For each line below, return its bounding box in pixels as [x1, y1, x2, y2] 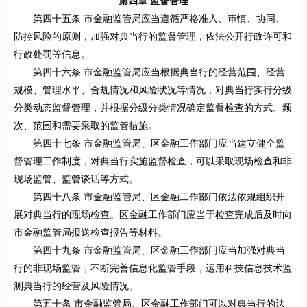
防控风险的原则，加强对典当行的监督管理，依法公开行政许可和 [14, 32, 292, 42]
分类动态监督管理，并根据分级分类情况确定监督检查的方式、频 [14, 103, 292, 114]
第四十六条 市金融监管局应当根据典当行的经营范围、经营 [33, 67, 285, 78]
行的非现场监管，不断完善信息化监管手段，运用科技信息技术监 [14, 263, 292, 274]
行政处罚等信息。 [14, 49, 90, 60]
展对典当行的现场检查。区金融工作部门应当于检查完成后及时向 [14, 210, 292, 221]
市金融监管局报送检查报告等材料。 [14, 228, 167, 238]
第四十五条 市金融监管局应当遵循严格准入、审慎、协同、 [33, 14, 285, 25]
